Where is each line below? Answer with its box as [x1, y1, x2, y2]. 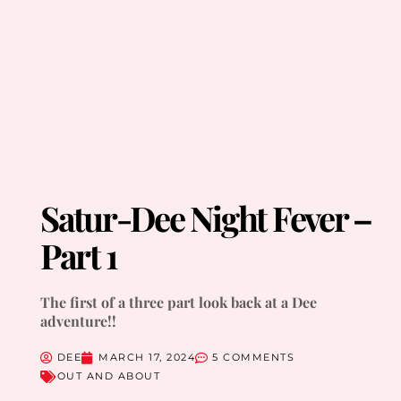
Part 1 [39, 233, 117, 279]
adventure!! [39, 311, 116, 331]
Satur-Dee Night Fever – [39, 195, 372, 242]
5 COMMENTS [212, 351, 295, 364]
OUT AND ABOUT [56, 370, 161, 383]
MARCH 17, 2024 [98, 351, 196, 364]
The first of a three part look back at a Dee [39, 293, 317, 312]
